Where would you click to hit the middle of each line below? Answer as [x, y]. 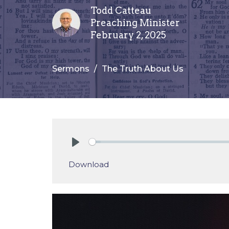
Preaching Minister [135, 22]
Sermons [71, 68]
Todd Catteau [121, 10]
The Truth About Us [143, 68]
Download [89, 164]
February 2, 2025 [128, 35]
